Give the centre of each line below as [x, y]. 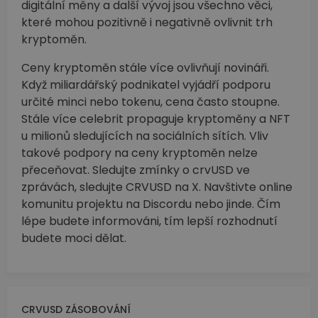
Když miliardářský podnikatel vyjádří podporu [146, 85]
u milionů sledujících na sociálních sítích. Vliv [145, 136]
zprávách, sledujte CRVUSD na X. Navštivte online [157, 187]
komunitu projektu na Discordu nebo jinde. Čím [151, 204]
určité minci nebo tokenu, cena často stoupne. [150, 102]
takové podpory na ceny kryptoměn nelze [139, 153]
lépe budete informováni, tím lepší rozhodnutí [149, 221]
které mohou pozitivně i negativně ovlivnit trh [147, 23]
